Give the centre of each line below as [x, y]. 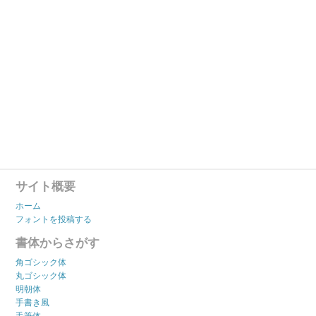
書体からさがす [58, 243]
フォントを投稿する [54, 220]
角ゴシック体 [41, 263]
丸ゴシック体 [41, 276]
